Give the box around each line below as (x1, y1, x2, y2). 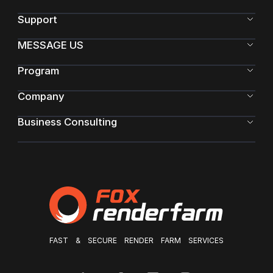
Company (17, 90, 65, 102)
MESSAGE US (17, 38, 83, 51)
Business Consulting (17, 116, 117, 129)
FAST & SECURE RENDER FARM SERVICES (49, 235, 224, 245)
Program (17, 64, 59, 77)
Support (17, 13, 57, 26)
